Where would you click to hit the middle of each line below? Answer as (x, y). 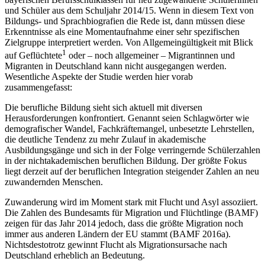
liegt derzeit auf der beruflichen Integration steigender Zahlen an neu (132, 172)
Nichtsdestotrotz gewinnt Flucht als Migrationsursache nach (116, 245)
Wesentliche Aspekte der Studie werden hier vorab (99, 77)
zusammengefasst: (38, 88)
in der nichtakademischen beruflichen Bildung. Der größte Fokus (126, 161)
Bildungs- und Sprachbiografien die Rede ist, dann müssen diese (125, 21)
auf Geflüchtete (33, 56)
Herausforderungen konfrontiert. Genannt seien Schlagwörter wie (127, 118)
